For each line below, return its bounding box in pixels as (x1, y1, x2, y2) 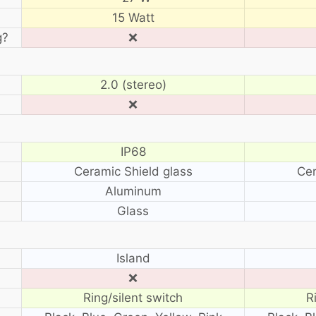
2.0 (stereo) (99, 77, 166, 92)
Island (116, 250, 150, 265)
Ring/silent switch (83, 290, 183, 305)
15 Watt (111, 10, 154, 25)
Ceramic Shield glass (73, 164, 193, 178)
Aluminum (104, 183, 162, 198)
